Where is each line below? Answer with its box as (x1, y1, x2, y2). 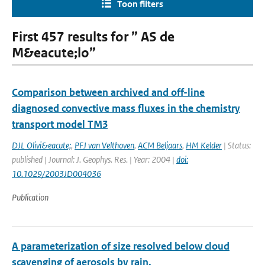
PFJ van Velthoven (75, 140, 134, 151)
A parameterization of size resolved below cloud (12, 240, 230, 253)
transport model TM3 (12, 118, 108, 131)
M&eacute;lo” (12, 45, 96, 61)
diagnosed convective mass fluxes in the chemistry (12, 102, 240, 115)
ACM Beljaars (138, 140, 182, 151)
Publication (12, 192, 49, 203)
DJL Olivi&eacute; (12, 140, 71, 151)
